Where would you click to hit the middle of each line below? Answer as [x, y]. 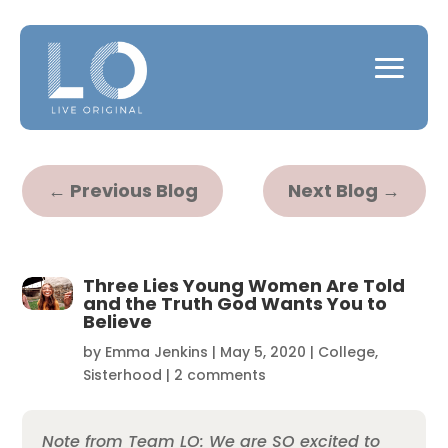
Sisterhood [122, 374]
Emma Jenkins [156, 351]
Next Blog [333, 191]
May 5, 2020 [262, 351]
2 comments [219, 374]
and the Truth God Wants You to [234, 303]
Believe [117, 321]
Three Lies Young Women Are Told [243, 285]
